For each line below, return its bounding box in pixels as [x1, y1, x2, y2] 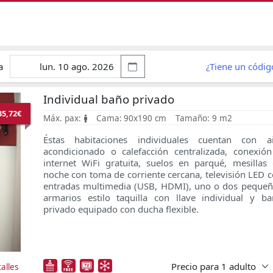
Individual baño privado [43, 91, 174, 107]
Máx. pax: [43, 113, 81, 124]
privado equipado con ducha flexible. [43, 203, 199, 216]
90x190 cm [124, 113, 167, 124]
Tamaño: [175, 113, 210, 124]
